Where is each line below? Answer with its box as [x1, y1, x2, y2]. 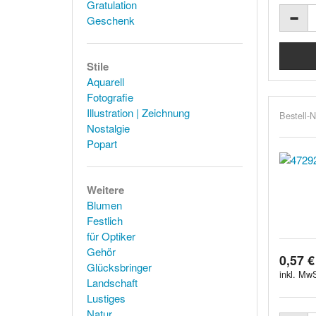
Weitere [87, 182, 124, 197]
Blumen [87, 197, 122, 212]
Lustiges [87, 291, 126, 305]
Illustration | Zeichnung [87, 105, 190, 120]
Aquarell [87, 74, 124, 89]
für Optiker [87, 229, 135, 243]
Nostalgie [87, 121, 130, 135]
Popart [87, 136, 117, 151]
